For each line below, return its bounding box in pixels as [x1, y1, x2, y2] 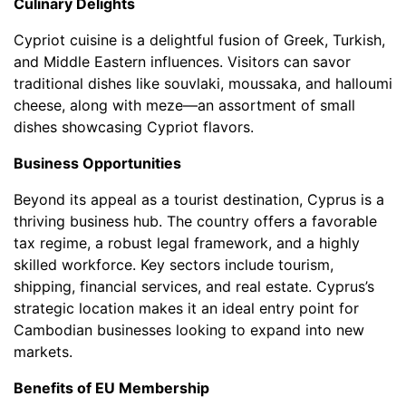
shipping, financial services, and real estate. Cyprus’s [14, 277, 374, 295]
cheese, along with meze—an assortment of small [14, 96, 355, 114]
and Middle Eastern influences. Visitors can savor [14, 53, 351, 71]
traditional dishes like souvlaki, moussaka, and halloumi [14, 74, 392, 92]
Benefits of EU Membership [14, 379, 209, 397]
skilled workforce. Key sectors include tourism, [14, 256, 333, 274]
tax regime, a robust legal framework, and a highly [14, 234, 360, 252]
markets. [14, 343, 72, 361]
